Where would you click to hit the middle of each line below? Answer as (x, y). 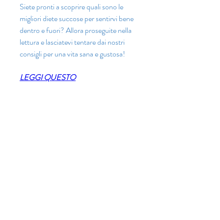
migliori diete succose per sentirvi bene (77, 19)
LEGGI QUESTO (48, 78)
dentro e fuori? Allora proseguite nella (76, 30)
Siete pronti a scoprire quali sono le (71, 7)
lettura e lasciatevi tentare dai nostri (72, 42)
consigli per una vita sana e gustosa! (72, 54)
